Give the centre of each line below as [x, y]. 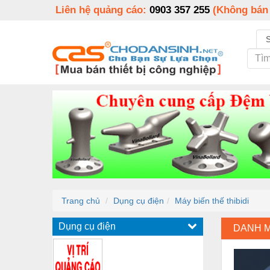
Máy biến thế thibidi [212, 200]
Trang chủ [81, 200]
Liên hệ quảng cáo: [102, 10]
